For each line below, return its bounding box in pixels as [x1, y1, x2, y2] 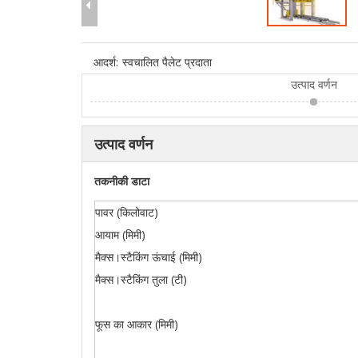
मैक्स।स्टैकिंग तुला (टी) [95, 271, 187, 287]
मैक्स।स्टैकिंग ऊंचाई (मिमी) [95, 249, 202, 265]
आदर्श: [93, 54, 118, 70]
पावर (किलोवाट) [95, 204, 158, 220]
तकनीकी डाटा [94, 173, 149, 189]
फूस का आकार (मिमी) [95, 316, 178, 332]
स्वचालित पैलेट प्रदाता [122, 54, 212, 70]
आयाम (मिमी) [95, 226, 145, 242]
